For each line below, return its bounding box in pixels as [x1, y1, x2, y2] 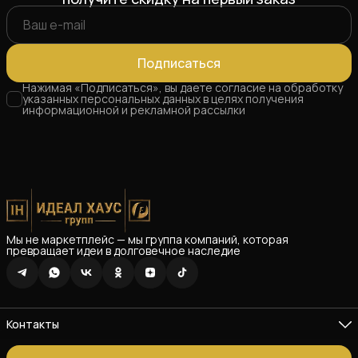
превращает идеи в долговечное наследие [6, 243, 241, 259]
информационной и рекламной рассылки [22, 102, 245, 118]
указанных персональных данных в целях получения [22, 91, 304, 107]
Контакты [6, 316, 59, 332]
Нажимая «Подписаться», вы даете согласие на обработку [22, 80, 343, 96]
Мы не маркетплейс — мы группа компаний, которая [6, 232, 288, 248]
